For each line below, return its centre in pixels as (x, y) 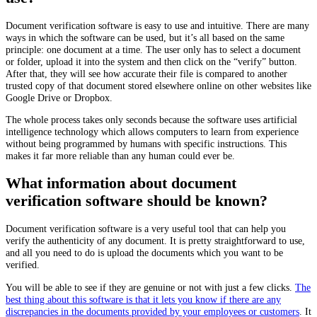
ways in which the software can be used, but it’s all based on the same (145, 38)
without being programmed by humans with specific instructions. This (146, 144)
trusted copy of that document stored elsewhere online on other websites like (158, 86)
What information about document (121, 184)
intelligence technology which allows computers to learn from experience (152, 132)
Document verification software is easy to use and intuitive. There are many (157, 26)
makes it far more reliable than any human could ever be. (120, 156)
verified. (23, 265)
